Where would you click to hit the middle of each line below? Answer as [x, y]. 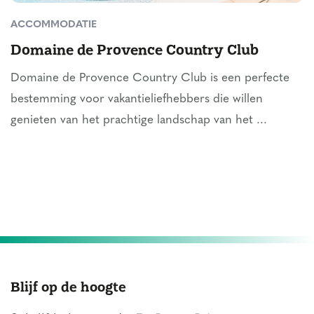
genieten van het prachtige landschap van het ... [139, 120]
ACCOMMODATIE [54, 25]
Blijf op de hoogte [68, 286]
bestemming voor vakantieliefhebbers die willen [137, 99]
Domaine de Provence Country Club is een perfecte [150, 78]
